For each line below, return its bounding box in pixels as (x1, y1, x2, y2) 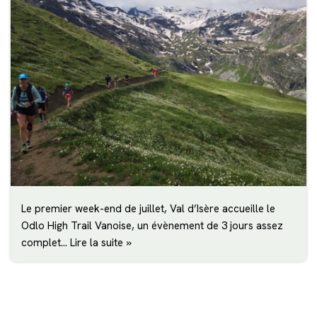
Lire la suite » (70, 235, 132, 250)
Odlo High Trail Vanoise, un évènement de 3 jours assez (21, 218, 283, 233)
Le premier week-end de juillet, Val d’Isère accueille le (21, 201, 275, 216)
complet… (21, 235, 70, 250)
